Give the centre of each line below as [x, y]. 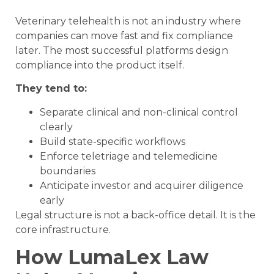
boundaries [68, 171]
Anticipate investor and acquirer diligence [142, 185]
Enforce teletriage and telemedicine [129, 156]
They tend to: [51, 89]
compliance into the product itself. [100, 65]
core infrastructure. [63, 229]
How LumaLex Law [112, 257]
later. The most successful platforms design [122, 50]
